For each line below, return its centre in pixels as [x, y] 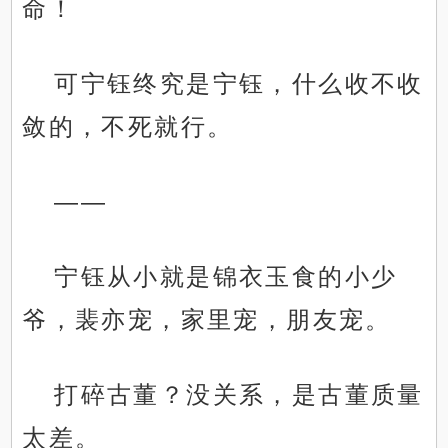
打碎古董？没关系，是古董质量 [239, 395]
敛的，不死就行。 [128, 127]
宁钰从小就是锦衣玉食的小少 [226, 277]
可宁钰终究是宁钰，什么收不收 [239, 84]
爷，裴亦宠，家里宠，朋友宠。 [207, 320]
